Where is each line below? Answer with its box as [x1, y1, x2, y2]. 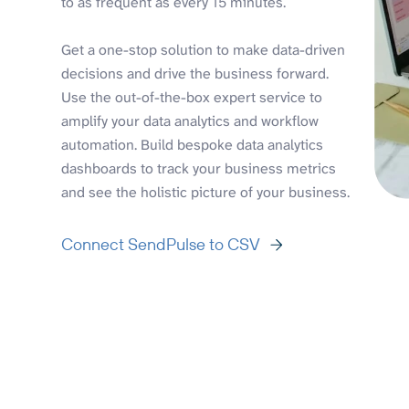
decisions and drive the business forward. [61, 63, 330, 83]
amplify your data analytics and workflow [61, 110, 320, 131]
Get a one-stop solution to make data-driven [61, 39, 346, 59]
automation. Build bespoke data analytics [61, 134, 324, 154]
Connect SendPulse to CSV [61, 233, 261, 255]
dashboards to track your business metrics [61, 158, 337, 178]
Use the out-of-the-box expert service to [61, 87, 323, 107]
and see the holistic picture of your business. [61, 182, 351, 202]
